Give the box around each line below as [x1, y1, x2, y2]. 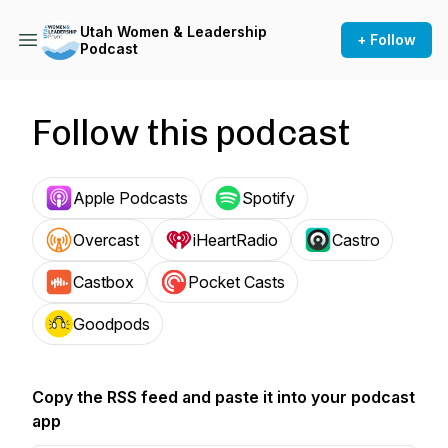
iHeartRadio [193, 230, 278, 250]
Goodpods [73, 314, 150, 334]
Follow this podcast [32, 111, 350, 154]
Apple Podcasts [73, 188, 188, 208]
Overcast [73, 230, 139, 250]
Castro [332, 230, 380, 250]
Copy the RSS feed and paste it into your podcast [32, 387, 415, 407]
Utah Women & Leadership [80, 23, 267, 40]
